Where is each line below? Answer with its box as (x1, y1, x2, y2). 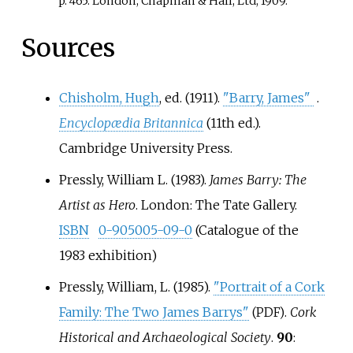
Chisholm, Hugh (58, 89, 159, 106)
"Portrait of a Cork (213, 278, 325, 295)
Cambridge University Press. (58, 139, 232, 156)
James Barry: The (209, 171, 307, 188)
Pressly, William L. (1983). (58, 171, 210, 188)
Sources (20, 32, 115, 65)
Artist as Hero (58, 196, 136, 213)
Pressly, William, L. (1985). (58, 278, 214, 295)
